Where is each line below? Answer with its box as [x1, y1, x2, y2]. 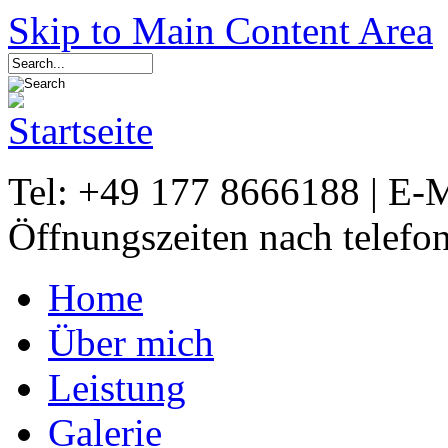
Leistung [48, 366, 186, 409]
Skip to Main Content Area [8, 9, 433, 52]
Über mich [48, 321, 214, 364]
